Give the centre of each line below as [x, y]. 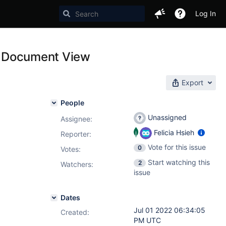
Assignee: [76, 119]
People [72, 103]
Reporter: [76, 134]
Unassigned [166, 117]
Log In [206, 13]
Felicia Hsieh [174, 132]
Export [192, 82]
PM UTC [147, 220]
